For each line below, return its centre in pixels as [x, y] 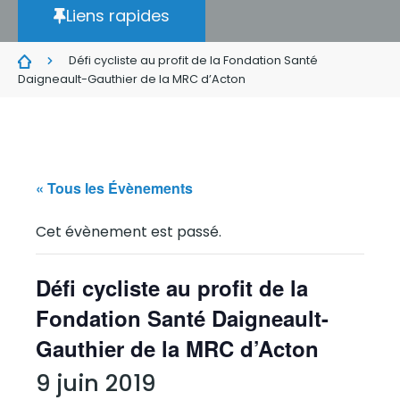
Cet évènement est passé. [129, 232]
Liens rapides [118, 16]
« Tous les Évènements [114, 188]
